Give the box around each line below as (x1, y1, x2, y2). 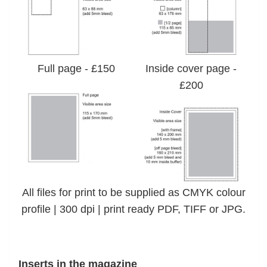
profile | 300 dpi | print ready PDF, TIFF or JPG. (21, 203, 246, 216)
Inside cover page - (145, 62, 237, 74)
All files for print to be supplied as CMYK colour (21, 187, 246, 199)
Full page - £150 (37, 62, 115, 74)
